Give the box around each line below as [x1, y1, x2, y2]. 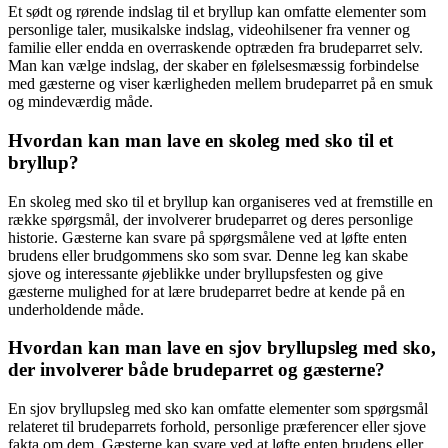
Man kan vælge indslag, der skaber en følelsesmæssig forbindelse [8, 57, 419, 75]
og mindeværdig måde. [8, 93, 153, 111]
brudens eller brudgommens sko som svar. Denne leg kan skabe [8, 246, 408, 264]
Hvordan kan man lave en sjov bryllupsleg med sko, [8, 337, 436, 359]
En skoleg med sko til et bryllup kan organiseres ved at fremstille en [8, 192, 433, 210]
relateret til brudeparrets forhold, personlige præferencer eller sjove [8, 418, 426, 435]
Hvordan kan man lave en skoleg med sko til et [8, 129, 393, 151]
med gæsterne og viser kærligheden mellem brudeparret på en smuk [8, 75, 433, 93]
